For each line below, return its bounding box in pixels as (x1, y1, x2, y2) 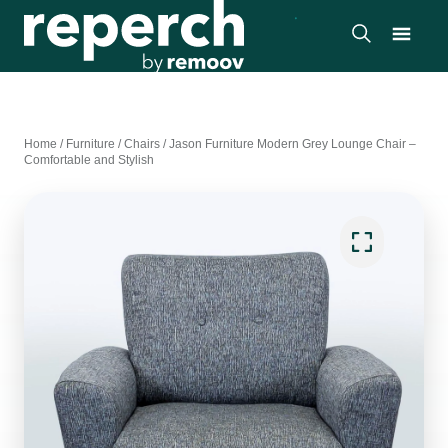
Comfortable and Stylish (24, 153, 154, 167)
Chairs (124, 137, 160, 151)
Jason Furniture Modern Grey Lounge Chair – (169, 137, 416, 151)
